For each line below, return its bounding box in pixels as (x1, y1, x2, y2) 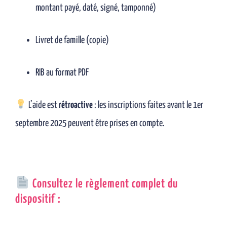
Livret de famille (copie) (35, 35, 109, 45)
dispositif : (15, 193, 61, 205)
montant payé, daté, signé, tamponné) (35, 3, 156, 13)
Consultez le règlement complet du (29, 178, 178, 190)
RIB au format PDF (35, 67, 89, 78)
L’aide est (26, 100, 59, 110)
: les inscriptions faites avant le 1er (92, 100, 203, 110)
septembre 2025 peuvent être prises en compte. (15, 118, 165, 128)
